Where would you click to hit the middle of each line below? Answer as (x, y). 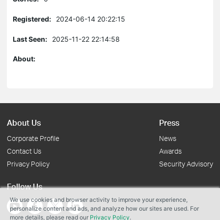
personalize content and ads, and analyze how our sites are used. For (104, 208)
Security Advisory (186, 164)
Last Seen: (30, 39)
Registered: (32, 19)
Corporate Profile (33, 138)
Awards (170, 151)
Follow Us (25, 186)
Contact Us (24, 151)
